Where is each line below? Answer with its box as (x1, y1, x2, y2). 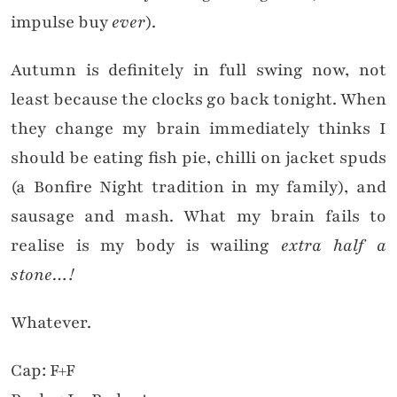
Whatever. (11, 311, 91, 335)
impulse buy (11, 11, 112, 35)
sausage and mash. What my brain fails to (11, 205, 386, 229)
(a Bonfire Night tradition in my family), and (11, 175, 386, 199)
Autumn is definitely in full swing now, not (11, 58, 386, 82)
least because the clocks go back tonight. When (11, 88, 386, 112)
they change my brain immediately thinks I (11, 117, 386, 141)
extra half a (280, 234, 386, 258)
